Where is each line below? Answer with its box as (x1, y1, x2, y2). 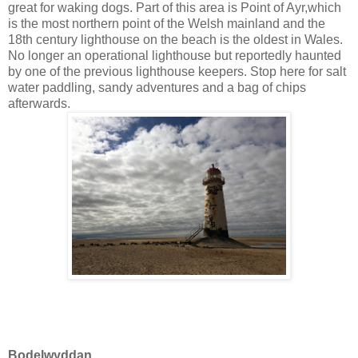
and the (283, 16, 325, 30)
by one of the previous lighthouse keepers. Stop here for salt (8, 64, 346, 78)
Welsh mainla (188, 16, 265, 30)
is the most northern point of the (8, 16, 188, 30)
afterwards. (8, 96, 70, 110)
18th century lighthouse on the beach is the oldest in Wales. (8, 32, 343, 46)
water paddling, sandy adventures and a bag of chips (8, 80, 306, 94)
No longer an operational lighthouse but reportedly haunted (8, 48, 341, 62)
